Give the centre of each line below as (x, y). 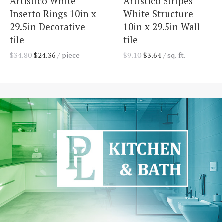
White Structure (158, 14)
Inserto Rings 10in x (53, 14)
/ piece (68, 55)
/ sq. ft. (174, 55)
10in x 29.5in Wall (162, 27)
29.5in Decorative (48, 27)
